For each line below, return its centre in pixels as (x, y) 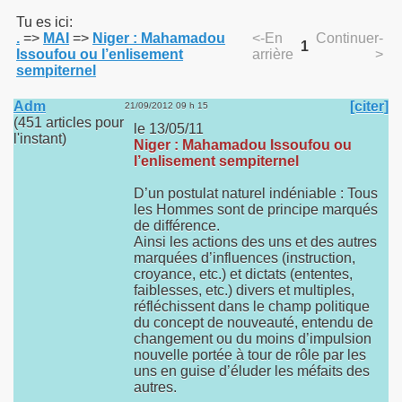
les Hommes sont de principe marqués (256, 210)
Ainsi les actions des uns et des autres (255, 242)
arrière (273, 54)
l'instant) (40, 139)
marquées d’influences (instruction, (245, 258)
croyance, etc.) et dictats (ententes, (243, 274)
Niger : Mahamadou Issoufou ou (243, 145)
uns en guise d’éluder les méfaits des (252, 371)
